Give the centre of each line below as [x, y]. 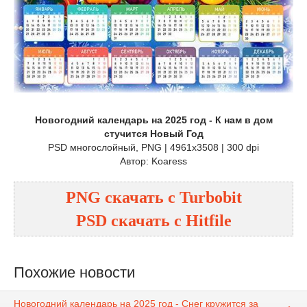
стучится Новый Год [153, 133]
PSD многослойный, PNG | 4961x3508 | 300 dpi [153, 147]
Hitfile [208, 220]
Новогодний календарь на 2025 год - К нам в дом [153, 120]
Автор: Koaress [153, 161]
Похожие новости [74, 272]
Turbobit [210, 197]
